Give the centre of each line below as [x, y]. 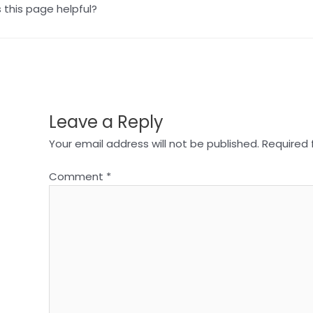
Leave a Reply [106, 122]
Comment [77, 176]
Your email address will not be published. [154, 144]
